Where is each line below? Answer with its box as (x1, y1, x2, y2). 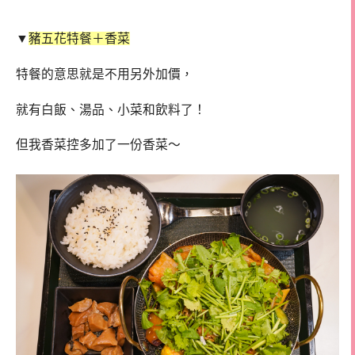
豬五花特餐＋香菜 (29, 32, 130, 46)
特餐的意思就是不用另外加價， (16, 67, 193, 81)
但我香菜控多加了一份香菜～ (16, 138, 181, 152)
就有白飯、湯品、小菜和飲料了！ (16, 102, 206, 116)
